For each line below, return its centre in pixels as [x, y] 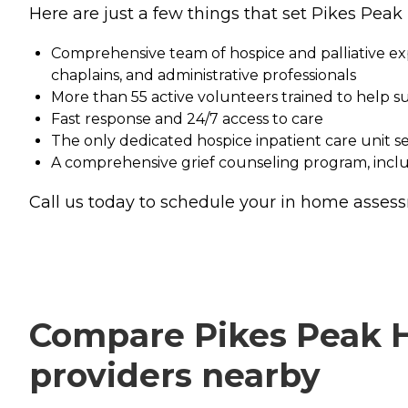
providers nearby [175, 376]
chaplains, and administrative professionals [204, 76]
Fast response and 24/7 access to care [187, 119]
